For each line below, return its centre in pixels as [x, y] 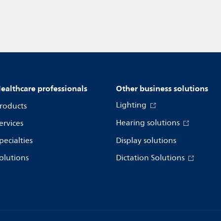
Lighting [132, 105]
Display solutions [146, 141]
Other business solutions [162, 88]
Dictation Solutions [151, 158]
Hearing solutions [149, 123]
